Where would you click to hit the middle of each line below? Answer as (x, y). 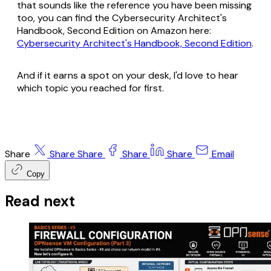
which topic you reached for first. (90, 88)
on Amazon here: (173, 30)
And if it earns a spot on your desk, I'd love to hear (128, 75)
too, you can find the (64, 18)
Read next (40, 201)
